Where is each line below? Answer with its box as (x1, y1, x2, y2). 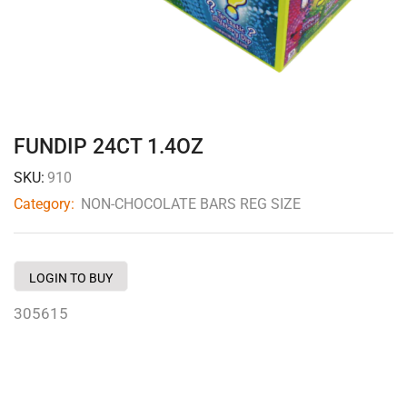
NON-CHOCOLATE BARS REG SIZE (81, 194, 301, 213)
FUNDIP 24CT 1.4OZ (14, 134, 203, 159)
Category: (14, 194, 78, 213)
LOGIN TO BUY (29, 270, 113, 285)
